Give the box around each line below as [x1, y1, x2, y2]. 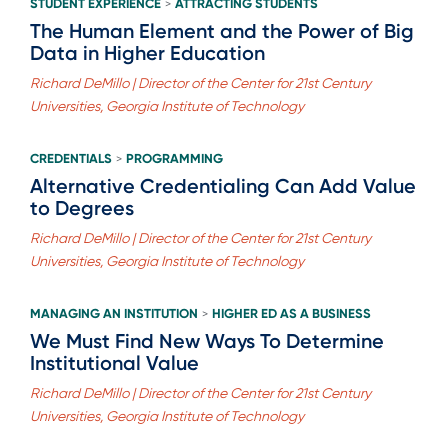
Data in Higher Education [30, 40, 265, 65]
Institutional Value [30, 350, 199, 375]
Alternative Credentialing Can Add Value [30, 173, 416, 198]
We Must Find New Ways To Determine [30, 328, 384, 353]
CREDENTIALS [30, 150, 112, 166]
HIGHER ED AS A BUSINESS [212, 305, 371, 321]
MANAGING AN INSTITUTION [30, 305, 198, 321]
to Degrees [30, 195, 134, 220]
